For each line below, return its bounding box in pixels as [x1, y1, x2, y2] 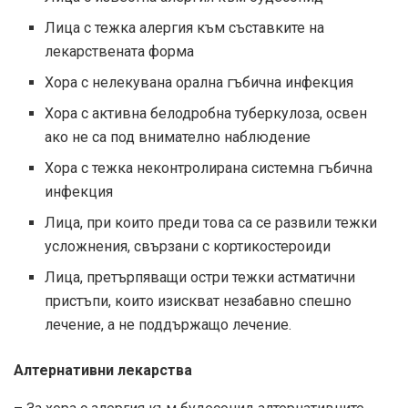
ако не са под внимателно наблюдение [45, 128, 311, 147]
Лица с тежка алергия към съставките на [45, 19, 325, 37]
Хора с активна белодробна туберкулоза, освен [45, 105, 368, 123]
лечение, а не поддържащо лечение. [45, 316, 292, 334]
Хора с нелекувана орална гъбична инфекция [45, 74, 354, 92]
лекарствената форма [45, 43, 195, 61]
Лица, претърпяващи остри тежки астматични [45, 269, 356, 287]
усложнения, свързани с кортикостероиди [45, 238, 331, 256]
